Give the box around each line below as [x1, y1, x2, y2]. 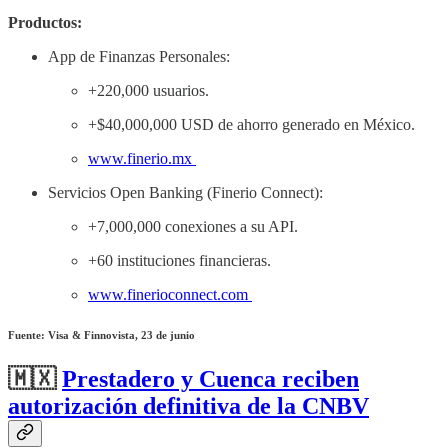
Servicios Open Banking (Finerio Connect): [48, 183, 327, 201]
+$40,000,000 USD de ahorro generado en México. [88, 115, 415, 133]
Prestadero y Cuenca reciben [62, 365, 359, 392]
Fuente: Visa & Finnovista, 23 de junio [8, 328, 195, 341]
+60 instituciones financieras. [88, 251, 271, 269]
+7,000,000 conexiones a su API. [88, 217, 298, 235]
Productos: [8, 13, 82, 31]
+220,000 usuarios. [88, 81, 209, 99]
